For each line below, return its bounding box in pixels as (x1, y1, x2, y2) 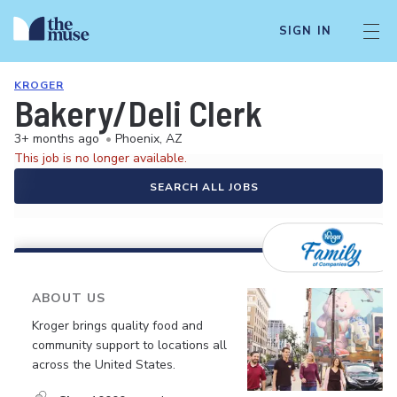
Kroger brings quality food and (32, 316, 203, 334)
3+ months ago (14, 130, 99, 147)
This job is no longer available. (14, 150, 187, 167)
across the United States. (32, 355, 175, 373)
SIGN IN (278, 23, 331, 39)
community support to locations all (32, 336, 227, 354)
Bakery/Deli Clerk (14, 91, 262, 134)
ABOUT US (32, 290, 105, 307)
